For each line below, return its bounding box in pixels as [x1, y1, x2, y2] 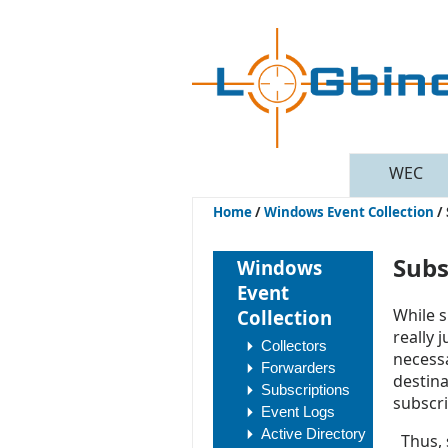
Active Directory [261, 425, 366, 442]
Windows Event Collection [264, 203, 434, 221]
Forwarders [261, 359, 336, 376]
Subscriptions [261, 381, 350, 398]
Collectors [261, 337, 327, 354]
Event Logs [261, 403, 335, 420]
